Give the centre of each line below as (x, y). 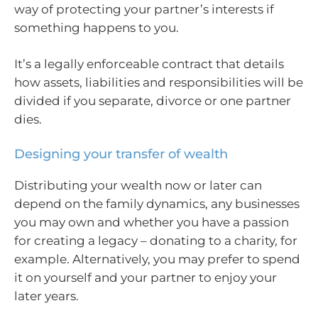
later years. (46, 296)
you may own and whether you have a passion (152, 222)
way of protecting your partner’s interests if (144, 9)
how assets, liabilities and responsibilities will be (159, 82)
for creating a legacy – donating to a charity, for (156, 240)
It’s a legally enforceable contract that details (149, 64)
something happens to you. (97, 27)
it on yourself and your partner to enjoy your (146, 277)
